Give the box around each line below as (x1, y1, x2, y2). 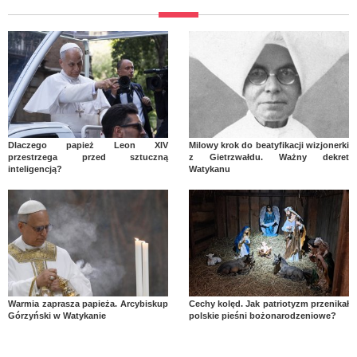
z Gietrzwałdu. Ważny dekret (188, 151, 349, 162)
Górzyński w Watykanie (8, 310, 106, 320)
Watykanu (188, 163, 230, 174)
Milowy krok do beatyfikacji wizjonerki (188, 139, 349, 150)
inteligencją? (8, 163, 62, 174)
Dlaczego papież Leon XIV (8, 139, 169, 150)
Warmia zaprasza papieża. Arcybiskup (8, 298, 169, 308)
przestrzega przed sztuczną (8, 151, 169, 162)
